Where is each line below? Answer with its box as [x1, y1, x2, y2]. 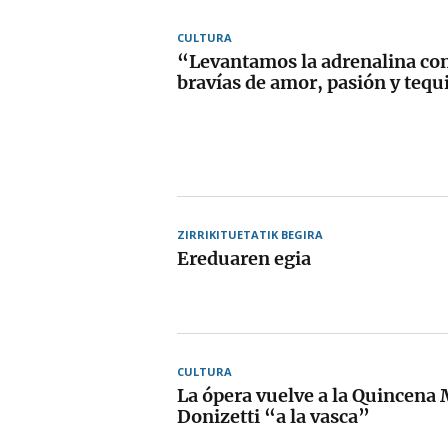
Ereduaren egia [177, 246, 311, 270]
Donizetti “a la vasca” [177, 404, 370, 428]
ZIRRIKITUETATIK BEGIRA [177, 226, 323, 242]
